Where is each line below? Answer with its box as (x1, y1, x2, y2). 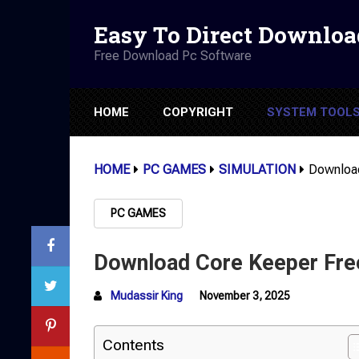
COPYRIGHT (163, 105, 233, 119)
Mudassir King (111, 289, 183, 302)
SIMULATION (219, 162, 296, 177)
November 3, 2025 (200, 289, 290, 302)
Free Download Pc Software (94, 47, 252, 63)
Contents (103, 336, 164, 354)
